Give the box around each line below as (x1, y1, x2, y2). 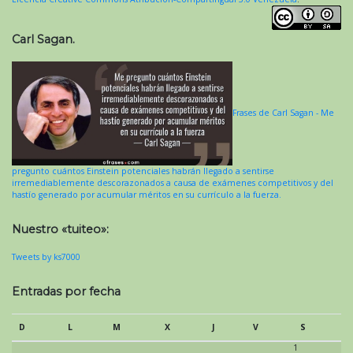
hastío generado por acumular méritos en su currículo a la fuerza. (12, 189, 281, 201)
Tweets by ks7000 (12, 251, 80, 263)
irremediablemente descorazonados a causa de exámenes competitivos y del (12, 177, 333, 189)
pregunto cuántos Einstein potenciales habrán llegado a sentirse (12, 165, 274, 177)
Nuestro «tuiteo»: (12, 222, 109, 237)
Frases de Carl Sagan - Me (232, 107, 334, 119)
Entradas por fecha (12, 284, 121, 299)
